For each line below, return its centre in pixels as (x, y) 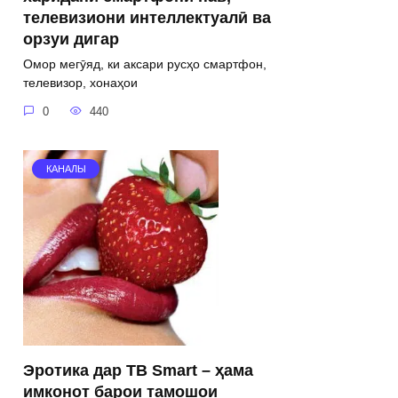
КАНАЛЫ (66, 169)
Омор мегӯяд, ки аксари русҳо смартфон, (145, 64)
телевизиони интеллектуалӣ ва (147, 17)
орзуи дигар (71, 39)
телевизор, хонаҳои (80, 83)
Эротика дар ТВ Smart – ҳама (138, 370)
